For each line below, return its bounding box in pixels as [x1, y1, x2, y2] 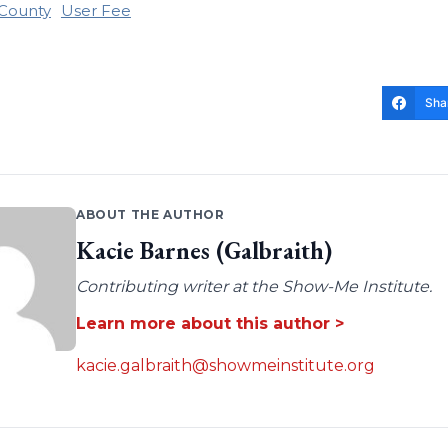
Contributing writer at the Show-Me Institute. [75, 277, 432, 297]
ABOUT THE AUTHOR [75, 207, 225, 223]
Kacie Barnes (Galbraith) [75, 235, 332, 267]
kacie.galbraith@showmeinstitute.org [75, 356, 375, 376]
